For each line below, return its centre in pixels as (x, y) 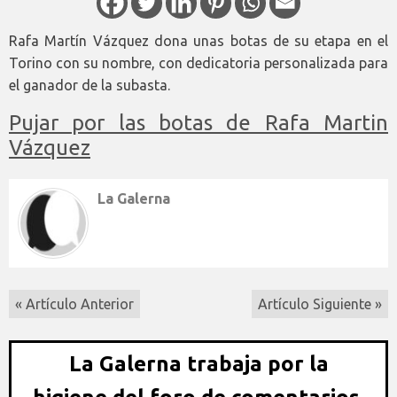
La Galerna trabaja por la (198, 364)
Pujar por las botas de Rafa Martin (198, 123)
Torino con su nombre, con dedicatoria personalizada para (198, 63)
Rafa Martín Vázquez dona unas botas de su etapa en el (198, 41)
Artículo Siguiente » (320, 304)
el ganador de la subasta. (90, 86)
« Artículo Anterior (74, 304)
